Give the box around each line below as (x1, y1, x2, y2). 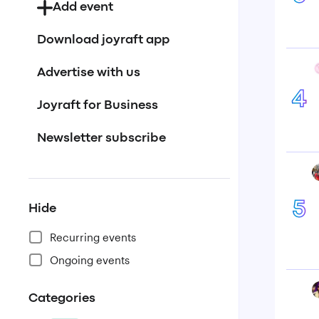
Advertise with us (37, 68, 140, 78)
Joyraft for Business (37, 100, 158, 111)
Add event (53, 2, 113, 13)
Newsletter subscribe (37, 133, 166, 144)
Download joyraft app (37, 35, 169, 46)
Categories (28, 293, 95, 304)
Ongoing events (50, 253, 130, 266)
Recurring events (50, 231, 136, 244)
